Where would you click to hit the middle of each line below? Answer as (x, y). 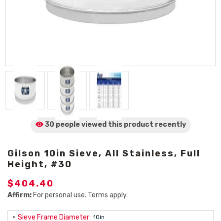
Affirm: (19, 195)
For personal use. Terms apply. (80, 195)
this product (130, 125)
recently (170, 125)
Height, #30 (40, 164)
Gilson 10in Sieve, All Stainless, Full (104, 153)
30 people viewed (75, 125)
